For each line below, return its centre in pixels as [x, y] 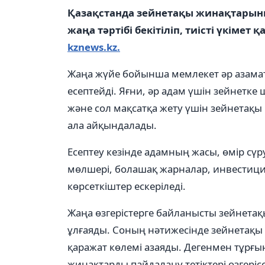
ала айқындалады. [112, 125]
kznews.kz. [94, 47]
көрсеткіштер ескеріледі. [127, 186]
